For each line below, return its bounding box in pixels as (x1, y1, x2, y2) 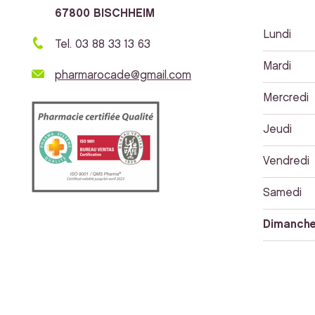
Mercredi (262, 93, 309, 103)
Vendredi (262, 156, 309, 167)
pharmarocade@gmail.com (55, 70, 191, 81)
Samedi (262, 188, 302, 198)
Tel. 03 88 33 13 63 (55, 39, 150, 50)
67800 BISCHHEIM (55, 8, 155, 19)
